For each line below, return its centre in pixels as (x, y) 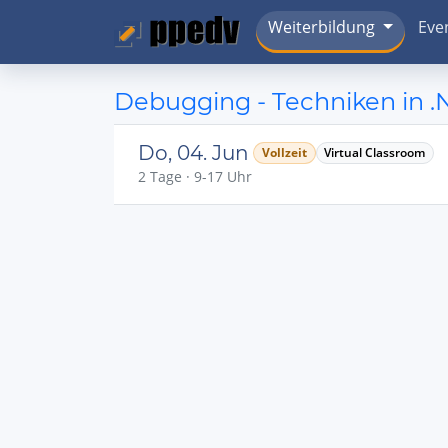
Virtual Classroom (375, 152)
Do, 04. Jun (193, 153)
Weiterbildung (322, 27)
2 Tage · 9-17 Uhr (195, 176)
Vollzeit (284, 152)
